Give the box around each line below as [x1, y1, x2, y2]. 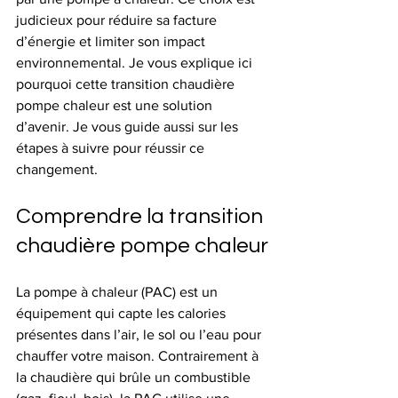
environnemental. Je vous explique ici [16, 55, 256, 70]
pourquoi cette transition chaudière [16, 76, 238, 92]
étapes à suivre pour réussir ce [16, 140, 208, 155]
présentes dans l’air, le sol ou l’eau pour [16, 327, 265, 342]
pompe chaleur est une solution [16, 98, 216, 113]
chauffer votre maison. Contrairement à [16, 348, 262, 363]
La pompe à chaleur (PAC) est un [16, 284, 221, 299]
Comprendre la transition [16, 205, 267, 227]
